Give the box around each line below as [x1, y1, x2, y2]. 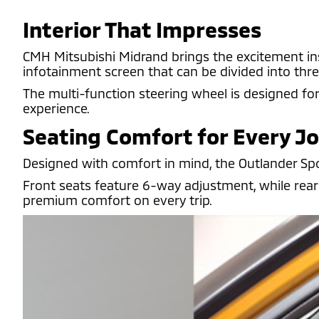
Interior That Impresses [23, 16, 261, 42]
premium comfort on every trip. [23, 192, 212, 208]
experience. [23, 100, 90, 116]
